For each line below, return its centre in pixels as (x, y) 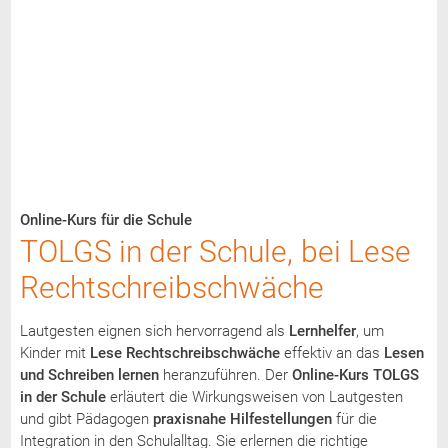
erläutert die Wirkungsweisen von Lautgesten (254, 396)
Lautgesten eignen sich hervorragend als (154, 330)
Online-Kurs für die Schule (105, 219)
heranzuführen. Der (225, 374)
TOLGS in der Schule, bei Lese (215, 251)
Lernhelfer (322, 330)
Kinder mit (54, 352)
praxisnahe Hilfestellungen (242, 418)
